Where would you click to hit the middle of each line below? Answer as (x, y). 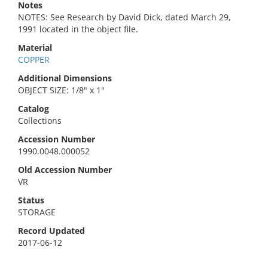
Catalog (33, 109)
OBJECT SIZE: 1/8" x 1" (61, 90)
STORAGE (37, 212)
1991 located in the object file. (78, 29)
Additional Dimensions (65, 78)
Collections (40, 121)
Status (31, 200)
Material (35, 48)
